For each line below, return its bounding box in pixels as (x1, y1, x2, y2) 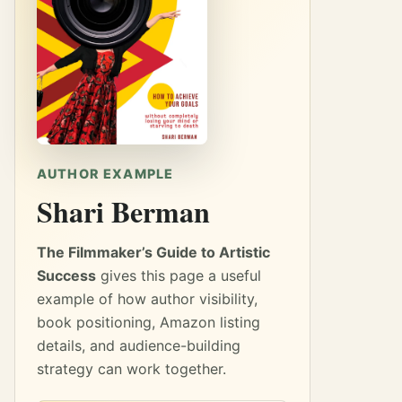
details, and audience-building (37, 336, 240, 354)
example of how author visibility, (37, 289, 258, 308)
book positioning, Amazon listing (37, 312, 260, 331)
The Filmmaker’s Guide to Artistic (37, 242, 270, 261)
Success (37, 266, 96, 284)
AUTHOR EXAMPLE (37, 165, 174, 181)
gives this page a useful (96, 266, 261, 284)
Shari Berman (37, 189, 210, 232)
